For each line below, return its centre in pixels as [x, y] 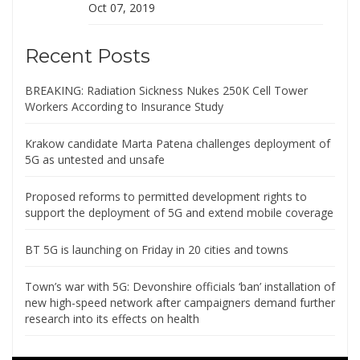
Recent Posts [88, 56]
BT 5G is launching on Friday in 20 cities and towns [157, 250]
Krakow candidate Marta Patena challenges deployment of [178, 144]
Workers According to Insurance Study [124, 107]
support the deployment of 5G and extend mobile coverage [179, 213]
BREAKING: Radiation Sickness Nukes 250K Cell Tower [166, 91]
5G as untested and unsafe [95, 160]
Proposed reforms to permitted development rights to [166, 197]
